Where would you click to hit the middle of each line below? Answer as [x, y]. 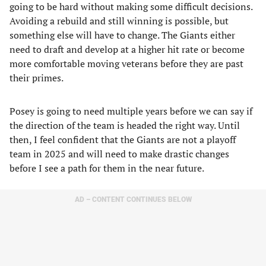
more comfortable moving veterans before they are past [126, 64]
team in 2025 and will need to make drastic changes [119, 154]
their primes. [37, 78]
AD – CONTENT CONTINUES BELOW [133, 199]
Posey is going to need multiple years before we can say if [131, 111]
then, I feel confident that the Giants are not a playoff [123, 140]
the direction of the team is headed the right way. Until [125, 125]
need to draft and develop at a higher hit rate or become [127, 49]
